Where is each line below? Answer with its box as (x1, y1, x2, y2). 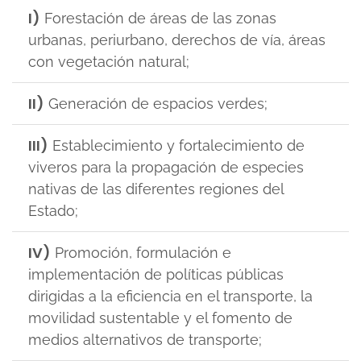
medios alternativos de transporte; (28, 331, 262, 348)
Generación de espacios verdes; (44, 95, 268, 112)
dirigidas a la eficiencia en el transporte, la (28, 288, 313, 305)
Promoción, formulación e (51, 244, 231, 261)
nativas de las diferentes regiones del (28, 180, 284, 197)
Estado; (28, 202, 78, 219)
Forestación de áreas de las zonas (40, 10, 276, 27)
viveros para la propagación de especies (28, 159, 304, 176)
